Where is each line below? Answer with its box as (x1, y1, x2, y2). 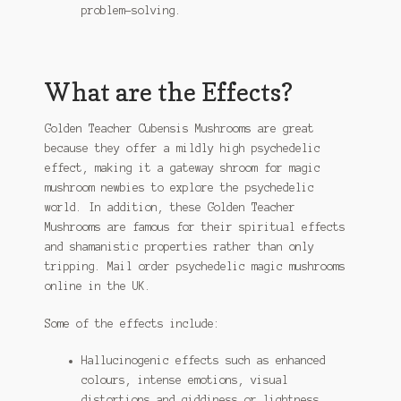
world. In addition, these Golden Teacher (44, 201, 295, 214)
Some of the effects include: (44, 317, 220, 329)
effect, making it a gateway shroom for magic (44, 162, 320, 175)
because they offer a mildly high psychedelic (44, 142, 320, 155)
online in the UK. (44, 280, 151, 293)
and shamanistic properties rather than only (44, 241, 314, 253)
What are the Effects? (44, 76, 293, 107)
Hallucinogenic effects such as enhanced (81, 354, 326, 367)
